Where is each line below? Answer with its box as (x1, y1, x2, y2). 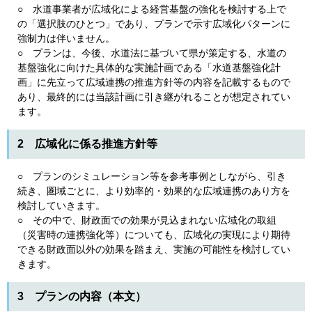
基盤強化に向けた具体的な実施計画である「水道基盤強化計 (17, 62, 281, 73)
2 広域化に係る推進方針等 (17, 138, 157, 150)
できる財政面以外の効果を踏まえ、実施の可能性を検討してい (17, 244, 290, 255)
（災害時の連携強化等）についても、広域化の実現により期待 (17, 229, 290, 240)
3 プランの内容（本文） (17, 290, 146, 302)
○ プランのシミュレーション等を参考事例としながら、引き (17, 171, 286, 182)
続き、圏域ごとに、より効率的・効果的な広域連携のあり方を (17, 185, 290, 196)
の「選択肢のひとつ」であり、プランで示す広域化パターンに (17, 18, 290, 29)
